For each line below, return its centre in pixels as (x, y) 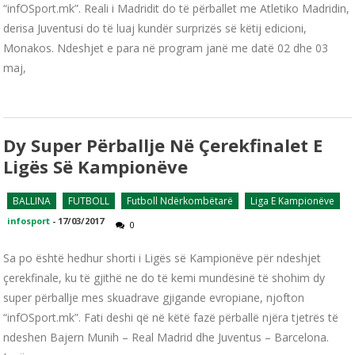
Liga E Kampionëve (293, 201)
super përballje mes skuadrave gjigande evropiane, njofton (154, 298)
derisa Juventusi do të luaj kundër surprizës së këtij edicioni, (155, 29)
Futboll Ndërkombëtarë (180, 201)
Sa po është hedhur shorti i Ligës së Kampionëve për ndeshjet (162, 258)
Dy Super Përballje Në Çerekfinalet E (163, 145)
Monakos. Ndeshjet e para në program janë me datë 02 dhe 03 (166, 48)
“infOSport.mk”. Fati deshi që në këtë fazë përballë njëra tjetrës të (171, 318)
